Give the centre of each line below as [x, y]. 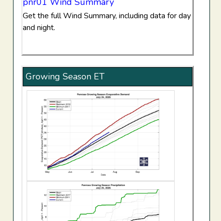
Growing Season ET [65, 76]
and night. [39, 28]
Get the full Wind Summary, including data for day [107, 16]
